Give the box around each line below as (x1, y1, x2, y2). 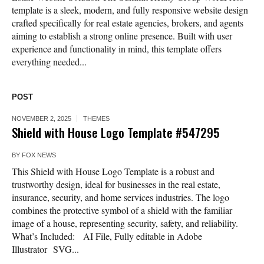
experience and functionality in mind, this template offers (12, 42, 222, 55)
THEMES (83, 115, 110, 123)
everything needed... (12, 55, 87, 68)
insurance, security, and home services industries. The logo (12, 191, 229, 204)
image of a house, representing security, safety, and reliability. (12, 217, 238, 230)
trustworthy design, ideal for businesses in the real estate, (12, 178, 220, 191)
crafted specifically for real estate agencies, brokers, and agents (12, 16, 243, 29)
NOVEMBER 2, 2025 (12, 115, 71, 123)
